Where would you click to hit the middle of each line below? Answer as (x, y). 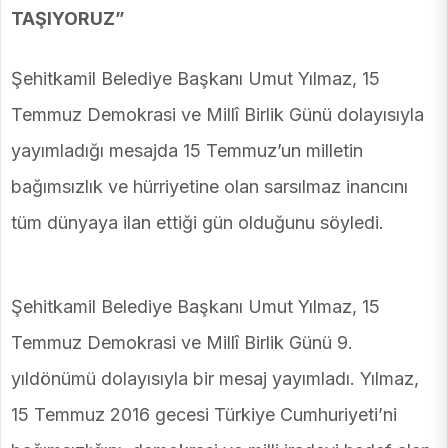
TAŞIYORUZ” (68, 19)
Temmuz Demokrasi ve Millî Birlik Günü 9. (182, 343)
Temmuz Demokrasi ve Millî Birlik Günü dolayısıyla (217, 115)
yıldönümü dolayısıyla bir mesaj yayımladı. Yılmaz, (215, 379)
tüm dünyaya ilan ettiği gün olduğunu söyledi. (197, 223)
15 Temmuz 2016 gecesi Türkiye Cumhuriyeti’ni (204, 415)
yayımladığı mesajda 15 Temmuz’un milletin (187, 151)
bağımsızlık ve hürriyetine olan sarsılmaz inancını (209, 187)
